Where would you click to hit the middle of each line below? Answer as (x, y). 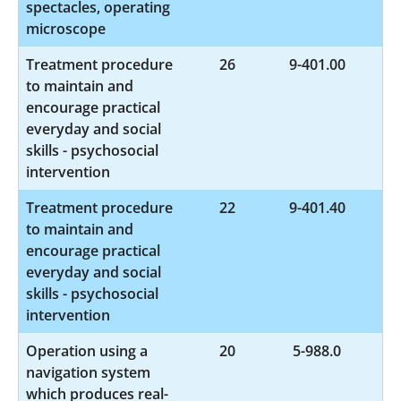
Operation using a (87, 350)
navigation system (88, 372)
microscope (66, 28)
